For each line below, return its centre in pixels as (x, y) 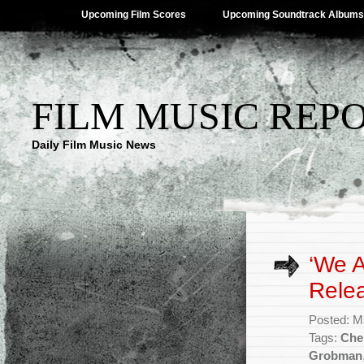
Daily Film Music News (94, 145)
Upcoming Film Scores (134, 15)
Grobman (336, 356)
